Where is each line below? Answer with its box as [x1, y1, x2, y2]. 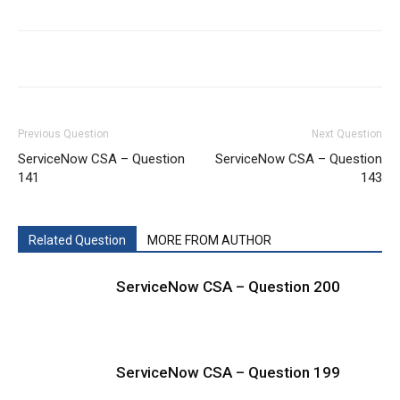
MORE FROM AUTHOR [147, 233, 271, 247]
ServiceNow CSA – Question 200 [116, 278, 340, 296]
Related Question [29, 233, 126, 247]
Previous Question [18, 128, 109, 140]
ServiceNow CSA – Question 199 [116, 363, 340, 381]
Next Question [312, 128, 382, 140]
